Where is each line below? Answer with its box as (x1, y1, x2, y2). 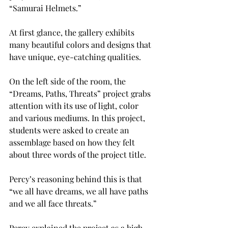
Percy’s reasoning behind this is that (9, 173, 144, 184)
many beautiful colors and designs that (9, 39, 153, 50)
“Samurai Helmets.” (9, 2, 81, 13)
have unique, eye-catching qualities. (9, 51, 141, 62)
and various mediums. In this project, (9, 112, 147, 123)
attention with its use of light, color (9, 100, 140, 111)
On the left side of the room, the (9, 75, 128, 87)
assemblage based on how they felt (9, 136, 137, 148)
